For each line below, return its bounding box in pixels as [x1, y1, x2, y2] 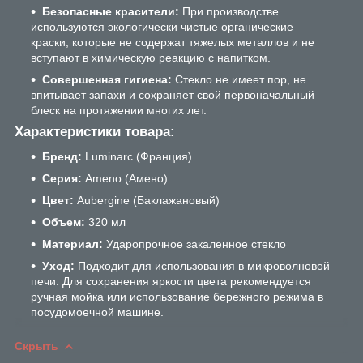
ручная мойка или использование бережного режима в [31, 289, 323, 303]
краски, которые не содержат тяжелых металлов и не [31, 36, 314, 49]
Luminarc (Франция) [82, 149, 192, 163]
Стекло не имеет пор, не [172, 73, 306, 87]
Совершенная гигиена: [42, 73, 172, 87]
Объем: [42, 215, 85, 228]
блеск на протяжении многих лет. [31, 104, 207, 117]
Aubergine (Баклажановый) [74, 193, 220, 207]
